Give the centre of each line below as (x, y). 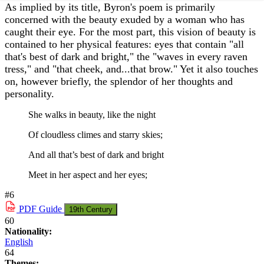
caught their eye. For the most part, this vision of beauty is (130, 32)
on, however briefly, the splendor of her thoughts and (119, 82)
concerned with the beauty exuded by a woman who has (125, 20)
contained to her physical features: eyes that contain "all (124, 44)
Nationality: (28, 232)
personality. (29, 94)
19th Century (91, 210)
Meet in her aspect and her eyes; (88, 175)
